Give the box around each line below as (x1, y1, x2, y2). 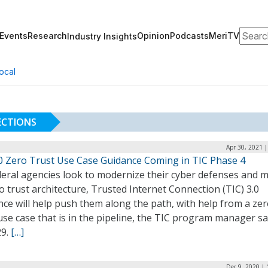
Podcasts (170, 31, 209, 41)
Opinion (137, 31, 170, 41)
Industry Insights (67, 31, 137, 41)
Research (28, 31, 67, 41)
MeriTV (209, 31, 239, 41)
